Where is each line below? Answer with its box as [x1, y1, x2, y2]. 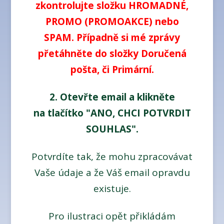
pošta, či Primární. [70, 63, 154, 76]
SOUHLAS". [85, 122, 138, 136]
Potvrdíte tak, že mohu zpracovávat [31, 150, 192, 163]
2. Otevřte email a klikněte [49, 90, 175, 104]
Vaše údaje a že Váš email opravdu [34, 166, 190, 179]
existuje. [93, 182, 131, 195]
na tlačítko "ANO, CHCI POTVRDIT [33, 106, 191, 120]
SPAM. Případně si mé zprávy [44, 31, 180, 44]
